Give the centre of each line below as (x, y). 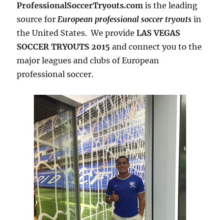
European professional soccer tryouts (125, 19)
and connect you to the (156, 47)
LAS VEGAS (159, 33)
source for (37, 19)
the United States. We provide (77, 33)
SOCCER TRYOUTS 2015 (64, 47)
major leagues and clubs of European (88, 61)
